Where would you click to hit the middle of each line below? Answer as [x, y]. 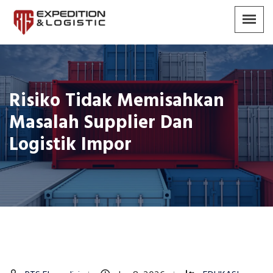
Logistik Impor [70, 145]
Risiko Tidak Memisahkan [117, 101]
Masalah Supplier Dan [101, 123]
